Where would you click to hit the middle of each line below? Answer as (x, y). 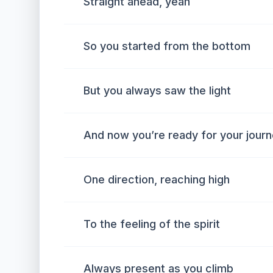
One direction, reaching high (157, 179)
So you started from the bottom (167, 46)
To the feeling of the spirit (152, 224)
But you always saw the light (157, 90)
